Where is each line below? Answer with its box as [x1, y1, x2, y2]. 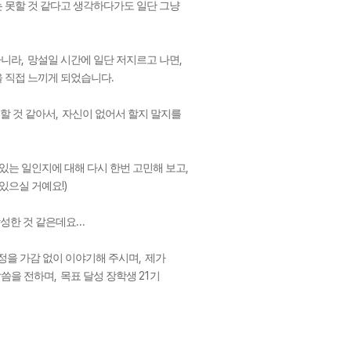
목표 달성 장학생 [60, 270, 139, 282]
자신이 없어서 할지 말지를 [62, 108, 181, 120]
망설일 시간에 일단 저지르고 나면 [27, 54, 179, 66]
